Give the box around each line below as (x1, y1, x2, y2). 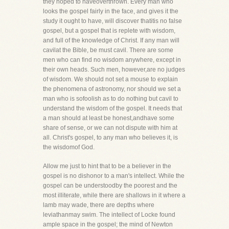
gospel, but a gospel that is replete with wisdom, (43, 27, 175, 34)
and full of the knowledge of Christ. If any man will (43, 37, 179, 44)
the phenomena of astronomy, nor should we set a (43, 85, 181, 93)
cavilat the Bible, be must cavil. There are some (43, 47, 173, 54)
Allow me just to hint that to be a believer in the (43, 163, 171, 170)
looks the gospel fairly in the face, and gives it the (43, 8, 178, 15)
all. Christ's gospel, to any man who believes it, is (43, 134, 178, 141)
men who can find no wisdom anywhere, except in (43, 56, 181, 63)
